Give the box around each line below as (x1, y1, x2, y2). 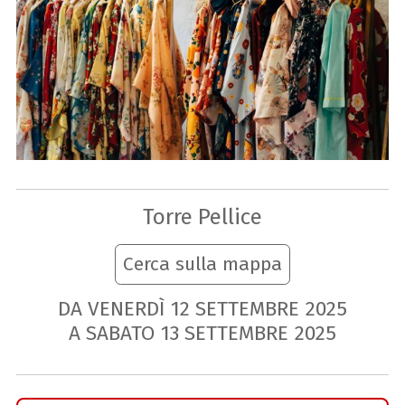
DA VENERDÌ (57, 296, 165, 321)
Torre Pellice (143, 202, 262, 230)
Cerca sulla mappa (123, 252, 282, 277)
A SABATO (68, 321, 155, 346)
